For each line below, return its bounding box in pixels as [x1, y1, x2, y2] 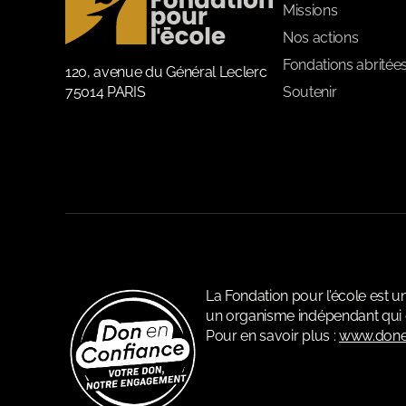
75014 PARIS [65, 83, 146, 101]
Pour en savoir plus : [205, 327, 339, 345]
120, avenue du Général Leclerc [65, 63, 267, 82]
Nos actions [283, 29, 359, 47]
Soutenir [283, 83, 337, 101]
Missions [283, 2, 338, 20]
